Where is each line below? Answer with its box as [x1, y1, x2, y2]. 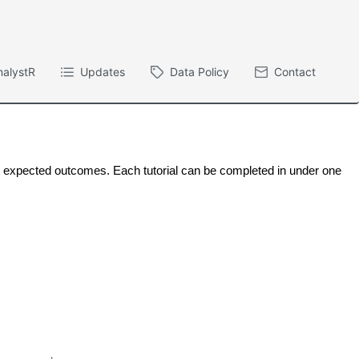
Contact [274, 65, 316, 79]
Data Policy [170, 65, 229, 79]
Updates [80, 65, 125, 79]
